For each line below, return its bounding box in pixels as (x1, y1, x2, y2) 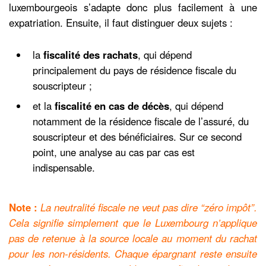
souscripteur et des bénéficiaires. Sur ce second (33, 129, 242, 144)
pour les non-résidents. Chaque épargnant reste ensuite (9, 246, 257, 261)
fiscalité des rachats (43, 47, 138, 62)
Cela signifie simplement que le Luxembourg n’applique (9, 215, 257, 230)
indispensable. (33, 160, 95, 175)
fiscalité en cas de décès (55, 98, 169, 113)
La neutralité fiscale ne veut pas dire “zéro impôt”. (40, 199, 257, 214)
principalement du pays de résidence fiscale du (33, 62, 236, 77)
